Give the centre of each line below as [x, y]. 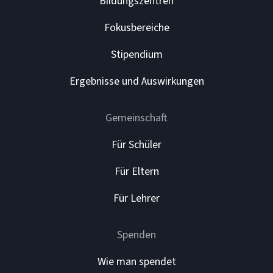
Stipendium [136, 55]
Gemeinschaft [136, 118]
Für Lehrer [136, 199]
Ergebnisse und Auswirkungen [136, 82]
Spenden [136, 235]
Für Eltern [136, 172]
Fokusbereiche [136, 28]
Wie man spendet [136, 262]
